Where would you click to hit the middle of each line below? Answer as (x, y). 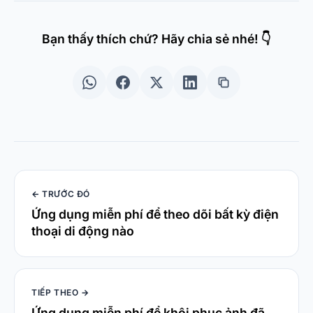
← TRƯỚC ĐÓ (61, 194)
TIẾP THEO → (60, 293)
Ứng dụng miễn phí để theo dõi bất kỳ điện (155, 214)
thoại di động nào (83, 231)
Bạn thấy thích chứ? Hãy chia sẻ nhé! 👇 (156, 39)
